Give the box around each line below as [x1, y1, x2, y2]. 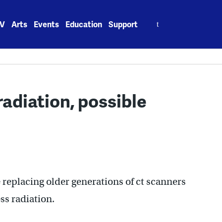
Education [65, 18, 103, 30]
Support [109, 18, 138, 30]
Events [34, 18, 59, 30]
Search [145, 13, 170, 24]
